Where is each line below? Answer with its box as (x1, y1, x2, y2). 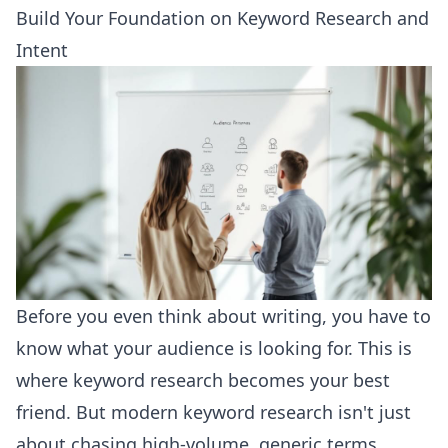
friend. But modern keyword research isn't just (16, 400, 411, 424)
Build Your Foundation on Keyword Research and (16, 6, 429, 30)
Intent (16, 38, 68, 62)
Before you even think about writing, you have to (16, 304, 431, 328)
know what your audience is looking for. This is (16, 336, 412, 360)
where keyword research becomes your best (16, 368, 390, 392)
